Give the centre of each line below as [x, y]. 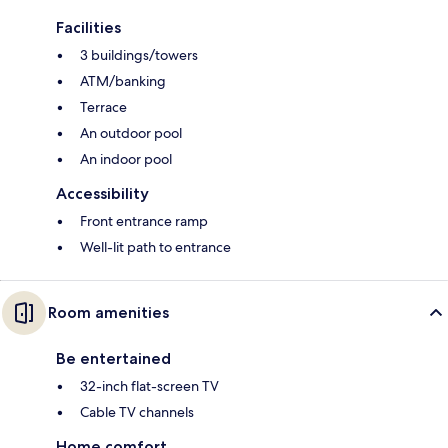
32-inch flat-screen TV [149, 386]
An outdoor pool [131, 133]
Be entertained [113, 359]
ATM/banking [123, 81]
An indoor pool [126, 159]
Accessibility [102, 194]
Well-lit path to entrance [155, 247]
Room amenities [108, 313]
